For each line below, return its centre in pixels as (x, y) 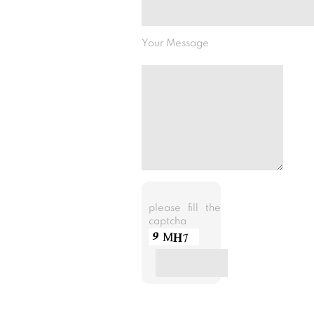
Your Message (175, 43)
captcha (168, 221)
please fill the (185, 208)
